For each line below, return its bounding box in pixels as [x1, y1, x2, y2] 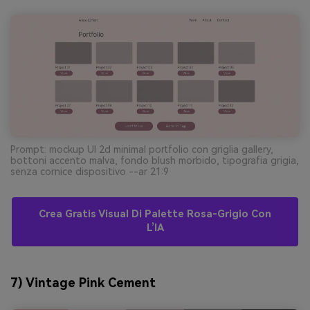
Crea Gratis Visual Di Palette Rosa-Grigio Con [39, 208, 271, 221]
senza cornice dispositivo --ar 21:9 [10, 166, 169, 178]
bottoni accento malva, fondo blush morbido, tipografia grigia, [10, 155, 299, 167]
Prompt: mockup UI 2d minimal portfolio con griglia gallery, [10, 144, 273, 156]
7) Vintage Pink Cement [10, 275, 156, 291]
